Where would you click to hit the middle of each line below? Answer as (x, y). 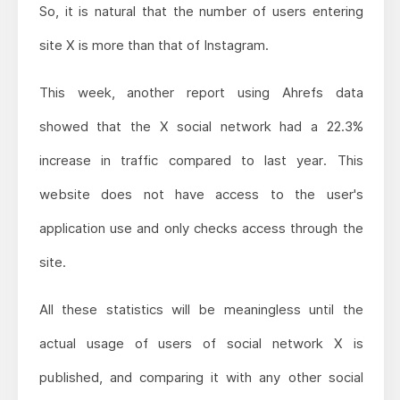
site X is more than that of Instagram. (154, 45)
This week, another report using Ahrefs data (201, 92)
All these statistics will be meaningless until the (201, 309)
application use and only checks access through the (201, 228)
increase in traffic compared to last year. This (201, 160)
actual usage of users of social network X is (201, 343)
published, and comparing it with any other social (201, 377)
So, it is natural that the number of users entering (201, 11)
